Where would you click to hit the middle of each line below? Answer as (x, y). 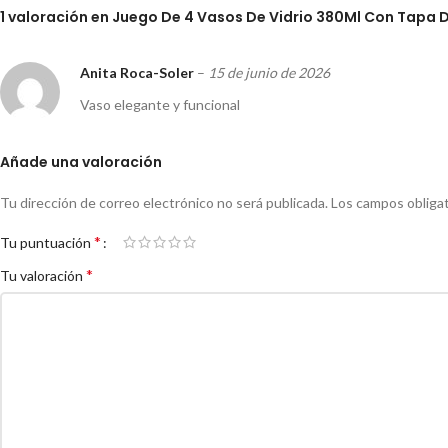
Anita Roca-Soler (138, 73)
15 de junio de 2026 (269, 73)
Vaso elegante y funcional (160, 105)
